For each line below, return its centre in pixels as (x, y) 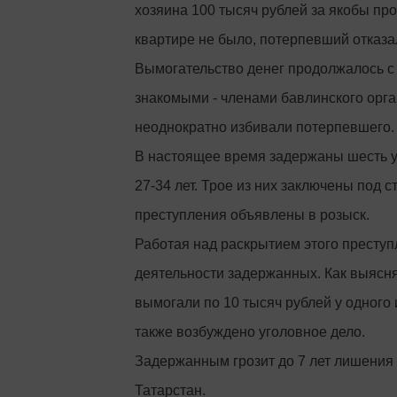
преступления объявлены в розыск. (252, 215)
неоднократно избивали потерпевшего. (265, 127)
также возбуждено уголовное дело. (250, 332)
